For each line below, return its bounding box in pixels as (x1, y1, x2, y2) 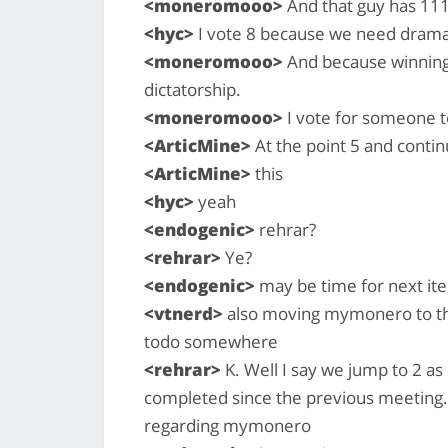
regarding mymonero (144, 413, 311, 437)
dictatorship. (144, 77, 241, 101)
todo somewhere (144, 329, 278, 353)
